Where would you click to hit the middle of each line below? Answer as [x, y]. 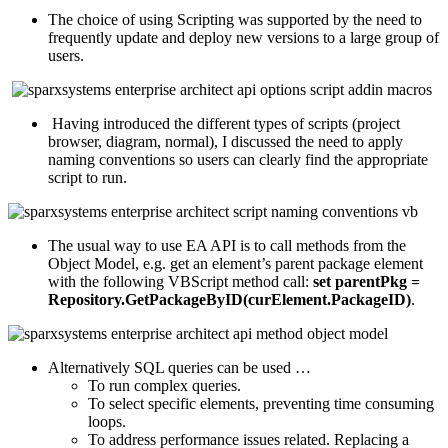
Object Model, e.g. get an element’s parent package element [235, 263]
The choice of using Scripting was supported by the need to [235, 19]
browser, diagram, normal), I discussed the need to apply [225, 141]
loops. [107, 421]
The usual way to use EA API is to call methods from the [227, 245]
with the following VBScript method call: [180, 281]
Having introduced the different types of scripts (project [224, 123]
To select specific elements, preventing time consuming [261, 403]
